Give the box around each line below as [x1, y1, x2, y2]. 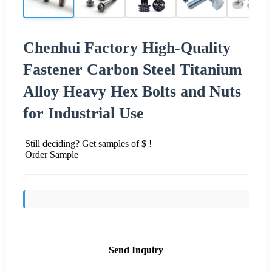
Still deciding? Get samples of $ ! [25, 138, 152, 149]
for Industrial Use [23, 104, 144, 122]
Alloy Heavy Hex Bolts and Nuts [23, 82, 241, 100]
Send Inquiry [109, 244, 163, 255]
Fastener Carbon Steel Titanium [23, 60, 242, 78]
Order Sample [25, 149, 78, 160]
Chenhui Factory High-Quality [23, 38, 231, 56]
